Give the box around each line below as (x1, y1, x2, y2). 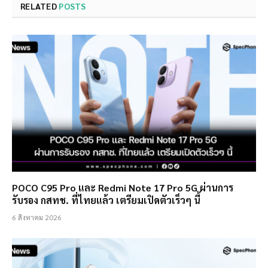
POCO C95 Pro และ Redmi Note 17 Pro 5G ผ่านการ (12, 181, 233, 194)
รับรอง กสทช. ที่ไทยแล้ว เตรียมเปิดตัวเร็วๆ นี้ (12, 194, 200, 207)
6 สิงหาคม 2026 (12, 212, 62, 223)
